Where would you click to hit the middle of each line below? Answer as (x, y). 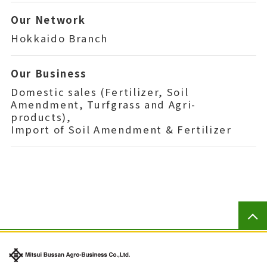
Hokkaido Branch (59, 38)
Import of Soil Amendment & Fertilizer (121, 129)
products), (41, 117)
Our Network (48, 20)
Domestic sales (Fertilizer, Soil (100, 91)
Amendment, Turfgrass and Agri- (103, 104)
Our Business (49, 74)
